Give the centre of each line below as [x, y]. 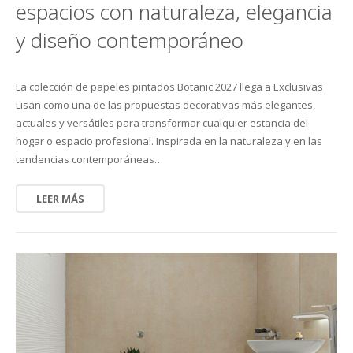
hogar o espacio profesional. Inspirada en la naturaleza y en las [169, 141]
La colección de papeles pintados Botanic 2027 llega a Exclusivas [169, 87]
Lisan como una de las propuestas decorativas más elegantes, [165, 105]
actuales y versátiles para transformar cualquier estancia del [162, 123]
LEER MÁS [60, 199]
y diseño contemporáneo [130, 41]
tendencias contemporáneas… [89, 160]
